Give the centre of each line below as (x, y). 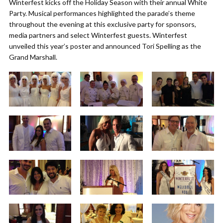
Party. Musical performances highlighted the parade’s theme (102, 13)
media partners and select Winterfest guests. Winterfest (98, 35)
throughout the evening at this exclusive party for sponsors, (103, 24)
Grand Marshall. (33, 57)
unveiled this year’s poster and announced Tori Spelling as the (105, 46)
